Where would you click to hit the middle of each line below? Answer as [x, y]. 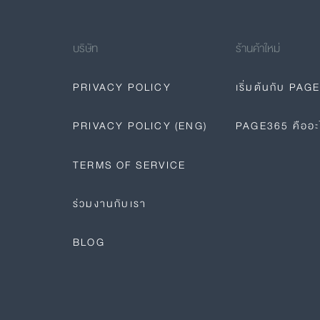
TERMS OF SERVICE [130, 165]
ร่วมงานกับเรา [110, 204]
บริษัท [85, 49]
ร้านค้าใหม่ [258, 49]
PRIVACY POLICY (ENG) [140, 126]
